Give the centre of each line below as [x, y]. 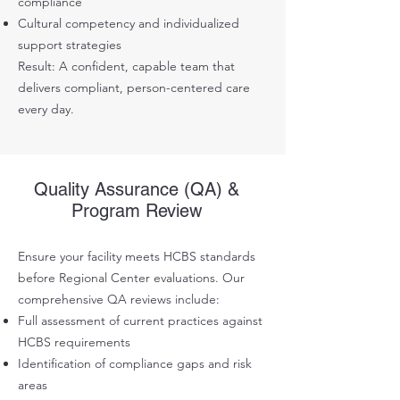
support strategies [70, 45]
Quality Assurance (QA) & [136, 190]
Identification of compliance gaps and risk [135, 364]
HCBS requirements [74, 342]
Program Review [136, 211]
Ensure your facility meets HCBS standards [137, 257]
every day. [46, 109]
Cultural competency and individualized [129, 24]
